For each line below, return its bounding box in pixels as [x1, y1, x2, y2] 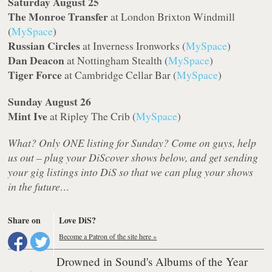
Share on [8, 214, 41, 227]
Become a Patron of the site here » [59, 231, 157, 242]
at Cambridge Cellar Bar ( [62, 67, 177, 83]
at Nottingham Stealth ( [64, 53, 169, 68]
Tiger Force [8, 67, 63, 83]
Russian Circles [8, 38, 81, 54]
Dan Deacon [8, 52, 65, 69]
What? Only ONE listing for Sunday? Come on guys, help [8, 135, 257, 151]
